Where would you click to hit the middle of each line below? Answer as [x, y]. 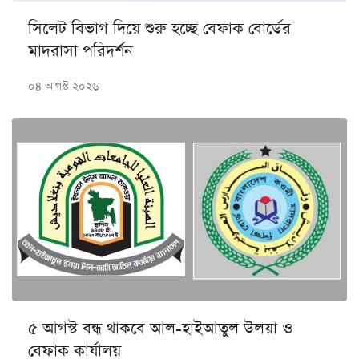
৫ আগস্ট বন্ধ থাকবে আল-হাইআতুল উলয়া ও [160, 329]
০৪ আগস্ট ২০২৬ [63, 87]
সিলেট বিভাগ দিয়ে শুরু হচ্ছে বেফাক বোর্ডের [159, 29]
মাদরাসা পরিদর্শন [81, 52]
